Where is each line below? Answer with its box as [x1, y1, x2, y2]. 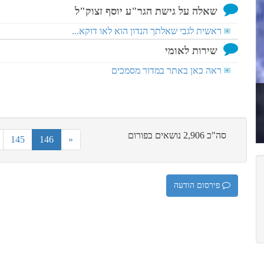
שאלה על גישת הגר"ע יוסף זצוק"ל [75, 5, 217, 17]
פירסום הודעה [174, 181, 222, 190]
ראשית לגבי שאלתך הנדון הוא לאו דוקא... [72, 26, 222, 36]
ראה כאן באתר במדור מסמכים [111, 65, 222, 75]
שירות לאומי [165, 45, 217, 57]
